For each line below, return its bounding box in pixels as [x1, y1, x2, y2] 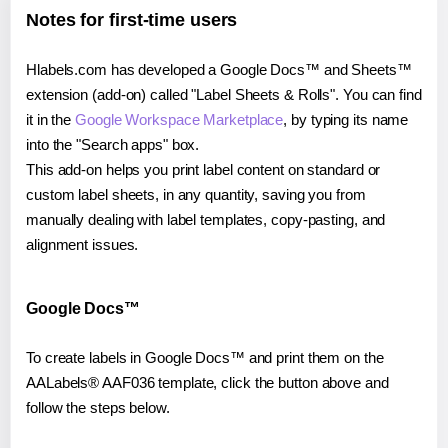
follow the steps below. [26, 398, 170, 416]
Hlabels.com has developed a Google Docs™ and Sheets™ [26, 60, 412, 78]
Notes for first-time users [26, 9, 238, 30]
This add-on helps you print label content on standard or [26, 160, 381, 178]
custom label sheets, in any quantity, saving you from [26, 185, 366, 203]
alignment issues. [26, 235, 139, 253]
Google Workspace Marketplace [75, 110, 284, 128]
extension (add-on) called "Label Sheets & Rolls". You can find [26, 85, 422, 103]
